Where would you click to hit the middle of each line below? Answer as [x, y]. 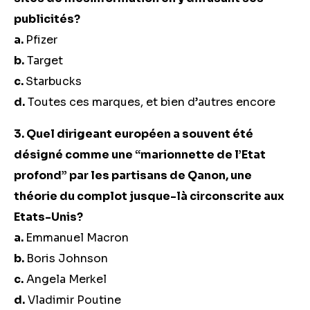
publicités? [49, 19]
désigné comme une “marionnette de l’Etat [140, 155]
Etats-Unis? [48, 217]
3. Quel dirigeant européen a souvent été [134, 134]
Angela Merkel [65, 279]
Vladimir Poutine [73, 300]
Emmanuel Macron [77, 238]
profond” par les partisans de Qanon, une [133, 175]
